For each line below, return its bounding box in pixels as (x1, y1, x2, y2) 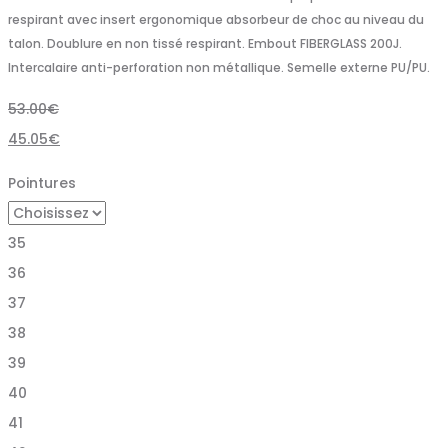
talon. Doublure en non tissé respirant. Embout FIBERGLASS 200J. (8, 34, 402, 52)
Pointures (8, 172, 76, 193)
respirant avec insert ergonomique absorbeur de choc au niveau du (8, 10, 424, 28)
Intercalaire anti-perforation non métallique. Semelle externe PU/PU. (8, 58, 430, 76)
